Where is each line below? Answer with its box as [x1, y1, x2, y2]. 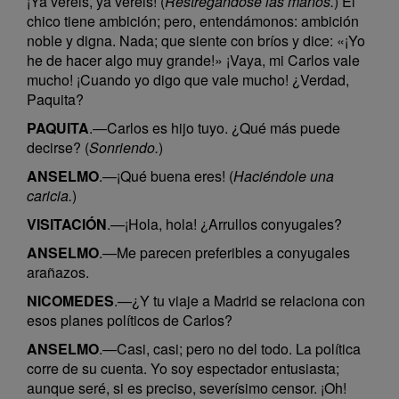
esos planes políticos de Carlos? [27, 310, 232, 330]
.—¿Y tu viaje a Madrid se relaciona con [114, 290, 365, 311]
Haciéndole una [233, 166, 334, 186]
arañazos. [27, 262, 89, 282]
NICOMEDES [27, 290, 114, 311]
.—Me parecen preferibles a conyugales [99, 242, 350, 263]
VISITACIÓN [27, 214, 107, 234]
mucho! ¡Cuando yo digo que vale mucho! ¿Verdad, [27, 69, 349, 90]
